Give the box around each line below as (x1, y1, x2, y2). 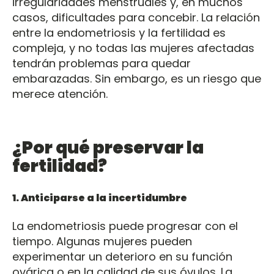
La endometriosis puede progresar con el (12, 218, 238, 234)
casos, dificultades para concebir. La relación (12, 10, 260, 25)
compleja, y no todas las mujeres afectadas (12, 40, 254, 56)
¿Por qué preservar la (12, 136, 204, 160)
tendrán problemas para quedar (12, 56, 191, 71)
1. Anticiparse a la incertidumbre (12, 191, 187, 205)
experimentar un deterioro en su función (12, 249, 232, 264)
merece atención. (12, 86, 108, 102)
